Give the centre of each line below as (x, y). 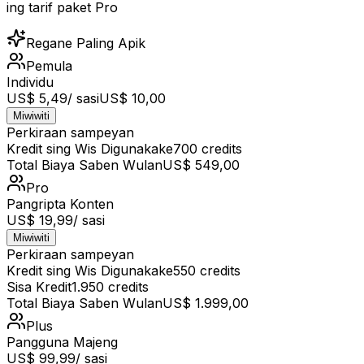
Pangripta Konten (60, 204)
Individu (30, 82)
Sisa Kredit (39, 286)
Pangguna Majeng (62, 342)
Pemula (49, 65)
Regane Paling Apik (86, 43)
